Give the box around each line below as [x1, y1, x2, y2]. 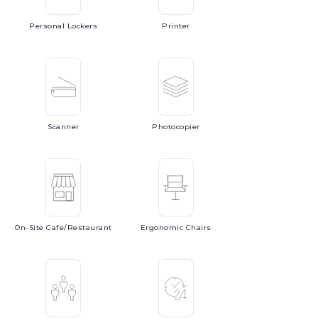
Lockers [67, 21, 98, 31]
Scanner [48, 122, 79, 131]
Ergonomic [140, 223, 186, 232]
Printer [162, 21, 190, 31]
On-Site [15, 223, 47, 232]
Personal [29, 21, 67, 31]
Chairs [185, 223, 212, 232]
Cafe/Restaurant [46, 223, 112, 232]
